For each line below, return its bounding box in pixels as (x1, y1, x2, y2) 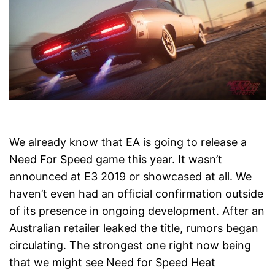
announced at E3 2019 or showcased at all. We (9, 170, 252, 184)
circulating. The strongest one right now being (9, 239, 251, 252)
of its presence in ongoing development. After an (9, 204, 265, 218)
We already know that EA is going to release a (9, 136, 247, 149)
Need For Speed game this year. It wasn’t (9, 153, 222, 166)
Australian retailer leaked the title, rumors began (9, 222, 258, 235)
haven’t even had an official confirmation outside (9, 187, 263, 201)
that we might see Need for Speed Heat (9, 256, 215, 269)
